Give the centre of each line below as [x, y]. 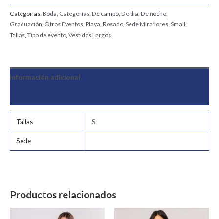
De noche [153, 14]
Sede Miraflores [147, 24]
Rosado [113, 24]
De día [130, 14]
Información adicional [45, 77]
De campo [105, 14]
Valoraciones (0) [36, 96]
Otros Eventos [64, 24]
